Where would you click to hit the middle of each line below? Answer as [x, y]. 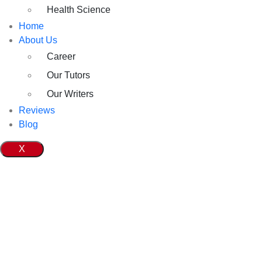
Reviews [37, 110]
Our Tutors [68, 75]
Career [61, 56]
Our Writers [70, 94]
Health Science [79, 9]
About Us [38, 40]
